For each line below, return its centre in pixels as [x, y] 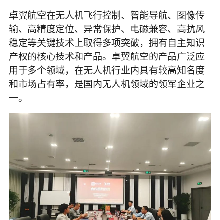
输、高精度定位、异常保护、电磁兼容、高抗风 [107, 28]
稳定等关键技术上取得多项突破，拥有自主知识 [107, 42]
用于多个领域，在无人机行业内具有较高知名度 [107, 70]
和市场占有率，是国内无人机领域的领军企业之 [107, 83]
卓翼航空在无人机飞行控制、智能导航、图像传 [107, 15]
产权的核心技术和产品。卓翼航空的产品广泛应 [107, 56]
